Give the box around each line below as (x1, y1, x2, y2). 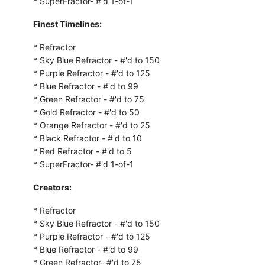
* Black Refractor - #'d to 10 (33, 132, 142, 143)
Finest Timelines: (33, 18, 102, 29)
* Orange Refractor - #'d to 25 (33, 119, 150, 130)
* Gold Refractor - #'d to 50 (33, 106, 140, 117)
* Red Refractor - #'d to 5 (33, 146, 132, 156)
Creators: (33, 182, 72, 192)
